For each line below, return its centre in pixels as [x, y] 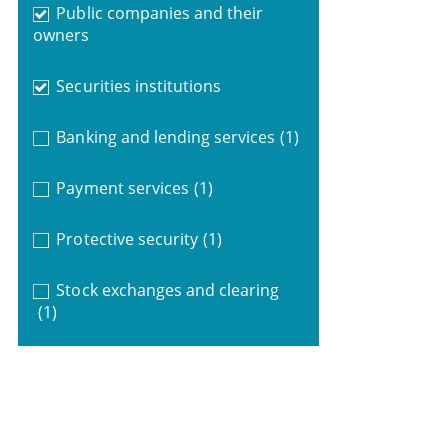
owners [60, 34]
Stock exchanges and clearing [168, 289]
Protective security [127, 238]
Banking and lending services [166, 136]
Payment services [122, 187]
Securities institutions [139, 85]
